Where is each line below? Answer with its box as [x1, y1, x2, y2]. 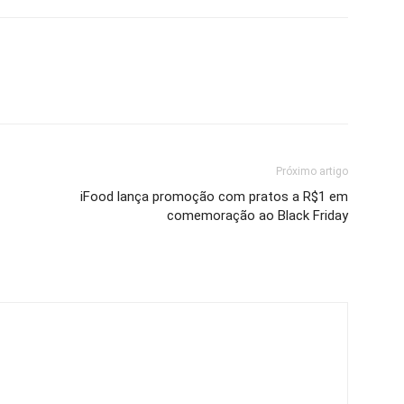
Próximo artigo [276, 165, 348, 178]
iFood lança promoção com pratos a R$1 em [80, 188, 348, 205]
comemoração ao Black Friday [167, 207, 348, 224]
